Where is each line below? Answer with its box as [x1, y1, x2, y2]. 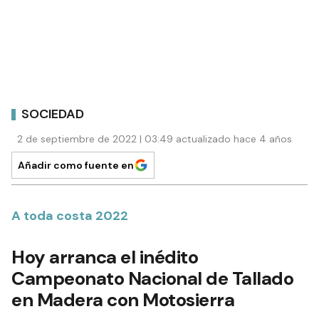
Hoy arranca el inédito [11, 245, 198, 270]
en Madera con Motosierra [11, 288, 234, 313]
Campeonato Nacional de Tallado [11, 266, 293, 291]
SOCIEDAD [21, 105, 84, 122]
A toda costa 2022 [11, 207, 128, 225]
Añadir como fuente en [18, 159, 134, 172]
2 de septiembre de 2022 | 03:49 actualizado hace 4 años [17, 132, 292, 146]
